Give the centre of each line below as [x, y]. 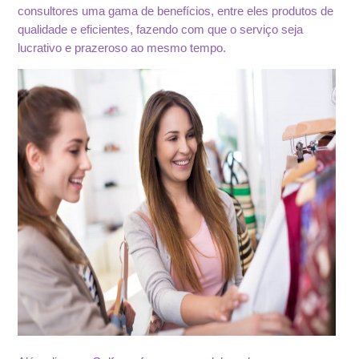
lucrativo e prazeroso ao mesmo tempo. [122, 48]
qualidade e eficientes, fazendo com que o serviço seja [161, 29]
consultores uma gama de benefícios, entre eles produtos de [176, 11]
